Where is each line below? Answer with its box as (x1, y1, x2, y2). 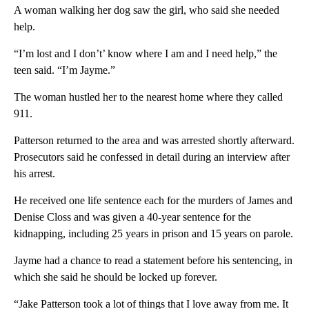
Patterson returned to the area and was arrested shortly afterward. (14, 134, 295, 146)
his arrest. (14, 167, 55, 179)
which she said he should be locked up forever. (14, 270, 217, 283)
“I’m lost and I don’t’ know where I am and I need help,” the (14, 47, 277, 59)
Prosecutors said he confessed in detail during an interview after (14, 150, 290, 163)
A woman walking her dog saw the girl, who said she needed (14, 3, 279, 16)
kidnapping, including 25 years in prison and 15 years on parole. (14, 227, 293, 239)
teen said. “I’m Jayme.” (14, 63, 115, 76)
